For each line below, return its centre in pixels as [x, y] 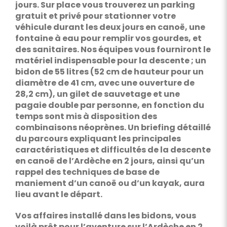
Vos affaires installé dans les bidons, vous [105, 216]
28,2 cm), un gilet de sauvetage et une [97, 94]
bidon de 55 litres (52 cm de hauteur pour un [109, 72]
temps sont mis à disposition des [86, 116]
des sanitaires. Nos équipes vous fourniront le [113, 49]
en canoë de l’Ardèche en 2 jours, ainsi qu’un [110, 161]
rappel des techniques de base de [87, 172]
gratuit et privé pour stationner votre [95, 16]
